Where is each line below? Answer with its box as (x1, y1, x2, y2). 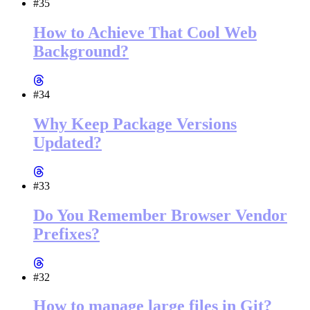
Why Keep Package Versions (33, 114, 237, 133)
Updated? (33, 133, 102, 152)
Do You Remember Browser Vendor (33, 206, 287, 224)
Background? (33, 42, 129, 61)
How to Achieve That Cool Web (33, 24, 257, 42)
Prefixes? (33, 224, 100, 243)
